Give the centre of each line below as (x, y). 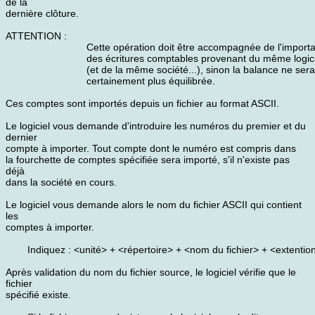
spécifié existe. (38, 295)
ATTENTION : (36, 36)
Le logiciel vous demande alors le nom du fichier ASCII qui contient (154, 205)
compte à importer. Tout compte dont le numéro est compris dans (151, 148)
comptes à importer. (50, 227)
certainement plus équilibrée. (151, 81)
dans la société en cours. (61, 182)
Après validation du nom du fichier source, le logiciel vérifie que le (151, 272)
